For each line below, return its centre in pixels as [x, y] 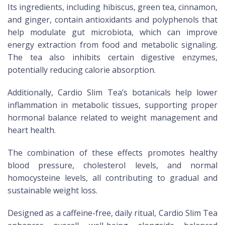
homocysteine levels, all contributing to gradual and [113, 178]
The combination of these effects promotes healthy [113, 153]
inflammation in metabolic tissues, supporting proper [113, 105]
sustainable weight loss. [52, 191]
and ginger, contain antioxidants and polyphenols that [113, 20]
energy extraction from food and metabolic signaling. [113, 45]
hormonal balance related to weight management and [113, 118]
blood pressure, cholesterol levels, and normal [113, 165]
